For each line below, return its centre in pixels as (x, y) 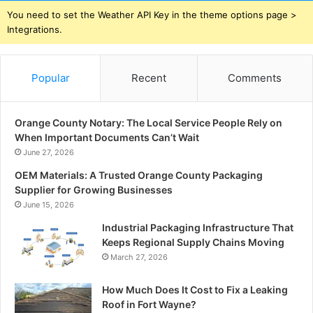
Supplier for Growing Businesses (94, 190)
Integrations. (35, 29)
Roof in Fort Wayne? (149, 304)
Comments (255, 78)
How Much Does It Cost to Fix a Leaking (195, 290)
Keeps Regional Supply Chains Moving (193, 242)
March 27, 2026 (139, 257)
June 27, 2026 (49, 152)
